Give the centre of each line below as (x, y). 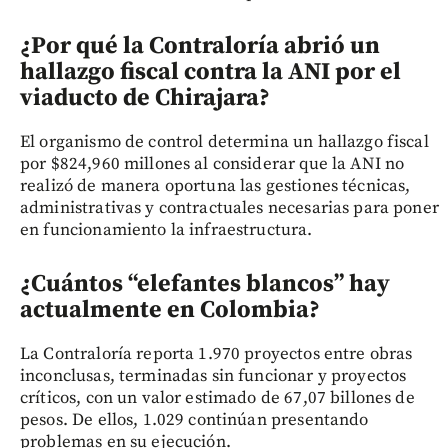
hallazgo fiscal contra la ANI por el (210, 71)
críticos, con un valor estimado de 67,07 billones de (217, 397)
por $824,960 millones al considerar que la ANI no (212, 163)
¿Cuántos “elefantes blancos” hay (205, 283)
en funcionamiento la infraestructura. (166, 229)
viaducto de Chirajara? (145, 97)
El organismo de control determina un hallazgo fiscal (224, 141)
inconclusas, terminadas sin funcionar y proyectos (213, 375)
